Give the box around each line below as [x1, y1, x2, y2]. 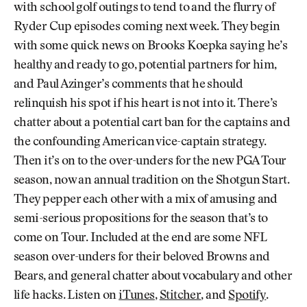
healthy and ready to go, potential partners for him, [14, 60, 277, 73]
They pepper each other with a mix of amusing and [14, 194, 278, 207]
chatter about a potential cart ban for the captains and [14, 117, 291, 130]
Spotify [228, 290, 267, 303]
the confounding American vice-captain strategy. [14, 136, 267, 149]
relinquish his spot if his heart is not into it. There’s [14, 98, 278, 111]
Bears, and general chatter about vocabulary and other [14, 271, 293, 284]
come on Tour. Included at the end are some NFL [14, 232, 267, 245]
